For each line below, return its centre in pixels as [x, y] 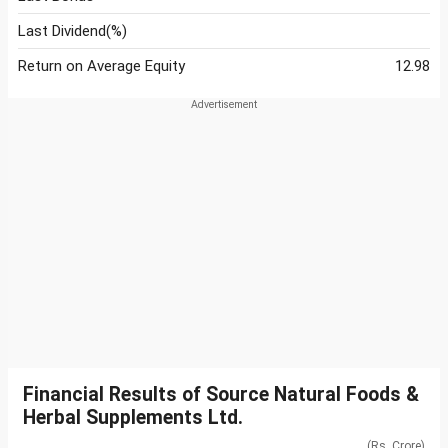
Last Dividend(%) [72, 31]
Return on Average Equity [101, 66]
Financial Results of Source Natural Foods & [221, 395]
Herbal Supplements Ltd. [133, 418]
